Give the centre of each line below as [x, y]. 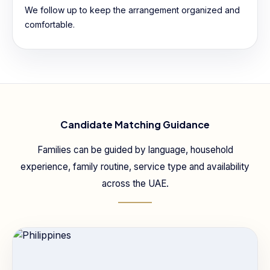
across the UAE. [135, 184]
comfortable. [50, 24]
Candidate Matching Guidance [135, 124]
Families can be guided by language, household [135, 150]
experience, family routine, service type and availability [135, 167]
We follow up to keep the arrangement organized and [132, 10]
